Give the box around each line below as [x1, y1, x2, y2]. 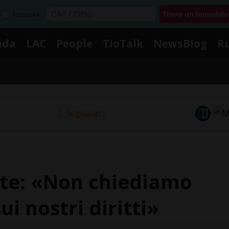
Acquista [11, 9, 39, 19]
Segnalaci [65, 107, 105, 120]
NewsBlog [153, 36, 207, 51]
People [56, 36, 93, 51]
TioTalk [103, 36, 143, 51]
